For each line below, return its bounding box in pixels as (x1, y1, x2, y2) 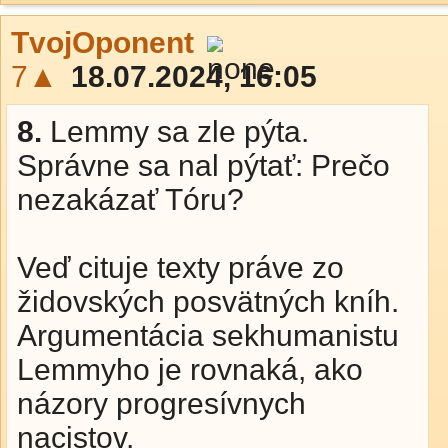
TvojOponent (11, 26, 194, 59)
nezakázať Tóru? (17, 183, 244, 216)
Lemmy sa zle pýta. (50, 115, 309, 148)
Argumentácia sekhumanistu (17, 319, 399, 352)
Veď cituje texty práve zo (17, 251, 344, 284)
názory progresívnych (17, 387, 306, 420)
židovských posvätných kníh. (17, 285, 399, 318)
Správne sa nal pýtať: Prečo (17, 149, 390, 182)
